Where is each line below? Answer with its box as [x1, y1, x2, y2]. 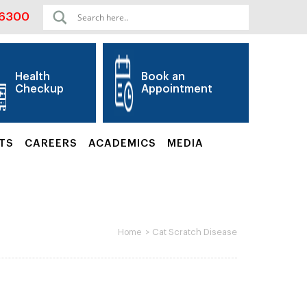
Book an [140, 71, 185, 82]
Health [15, 71, 51, 82]
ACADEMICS [88, 138, 156, 149]
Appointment [140, 84, 212, 95]
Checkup [15, 84, 64, 95]
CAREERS [25, 138, 77, 149]
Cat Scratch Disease [152, 228, 237, 236]
